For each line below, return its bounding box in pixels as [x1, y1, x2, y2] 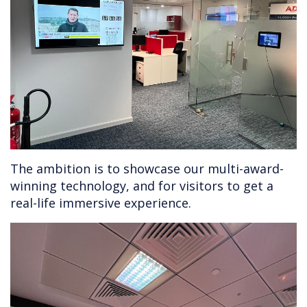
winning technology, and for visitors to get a [10, 177, 273, 194]
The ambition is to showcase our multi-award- [10, 160, 284, 177]
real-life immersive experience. [10, 194, 191, 211]
